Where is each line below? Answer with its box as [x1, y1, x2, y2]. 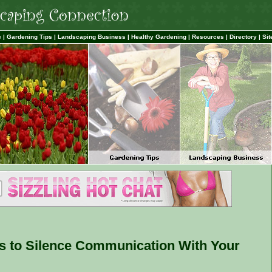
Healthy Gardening [131, 33, 186, 40]
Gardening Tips [7, 33, 52, 40]
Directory [229, 33, 257, 40]
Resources [192, 33, 224, 40]
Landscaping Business [58, 33, 126, 40]
